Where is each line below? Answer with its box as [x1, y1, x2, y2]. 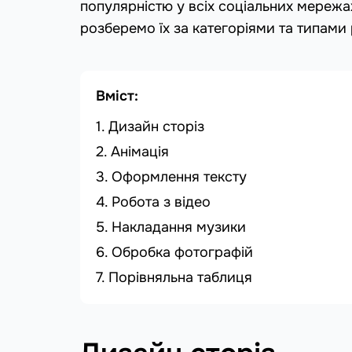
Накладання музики [112, 218, 246, 236]
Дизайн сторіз [108, 117, 204, 135]
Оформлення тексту [112, 167, 247, 185]
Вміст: [96, 86, 138, 104]
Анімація [111, 142, 169, 160]
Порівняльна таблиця [108, 268, 252, 286]
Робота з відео [112, 192, 211, 211]
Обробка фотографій [112, 243, 253, 261]
